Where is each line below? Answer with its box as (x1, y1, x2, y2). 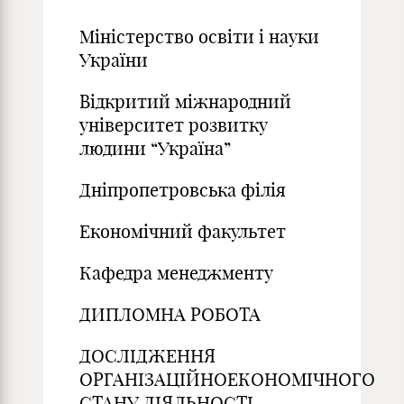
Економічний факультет (79, 220, 286, 243)
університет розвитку (79, 114, 268, 136)
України (79, 49, 148, 71)
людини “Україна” (79, 137, 231, 160)
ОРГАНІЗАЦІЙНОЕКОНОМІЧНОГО (79, 368, 375, 390)
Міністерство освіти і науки (79, 25, 319, 48)
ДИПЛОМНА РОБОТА (79, 303, 261, 326)
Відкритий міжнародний (79, 90, 291, 113)
